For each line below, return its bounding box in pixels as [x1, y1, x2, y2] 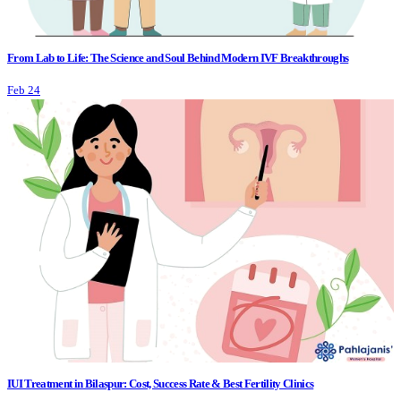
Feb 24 [7, 83, 40, 98]
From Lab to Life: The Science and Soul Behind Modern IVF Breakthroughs [7, 51, 349, 65]
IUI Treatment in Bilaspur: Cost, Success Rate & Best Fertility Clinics [7, 377, 314, 391]
